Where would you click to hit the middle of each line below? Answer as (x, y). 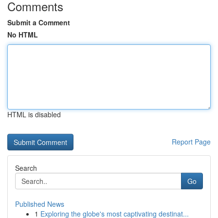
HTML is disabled (34, 114)
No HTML (23, 35)
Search (26, 168)
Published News (40, 204)
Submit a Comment (39, 22)
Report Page (191, 142)
